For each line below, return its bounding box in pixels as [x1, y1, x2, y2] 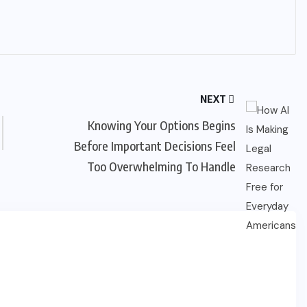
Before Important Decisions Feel [73, 138, 236, 153]
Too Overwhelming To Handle [86, 158, 236, 174]
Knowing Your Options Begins [87, 117, 236, 133]
